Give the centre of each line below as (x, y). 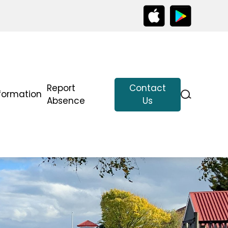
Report (61, 88)
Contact (148, 88)
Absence (66, 101)
